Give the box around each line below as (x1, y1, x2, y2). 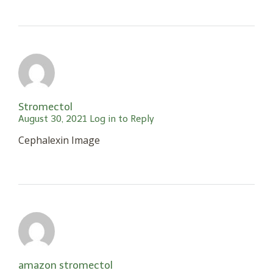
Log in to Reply (90, 113, 154, 124)
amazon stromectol (18, 259, 113, 271)
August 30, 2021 (18, 113, 87, 124)
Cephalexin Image (18, 133, 100, 147)
